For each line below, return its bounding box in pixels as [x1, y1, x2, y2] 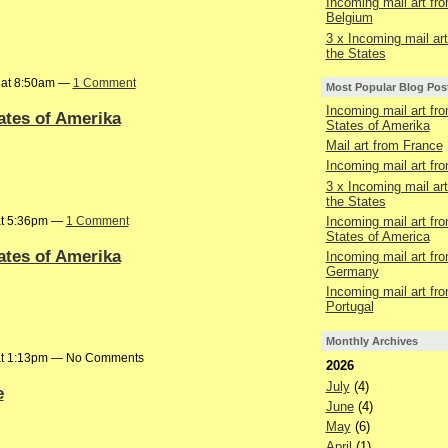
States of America [325, 228, 430, 244]
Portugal [325, 299, 374, 315]
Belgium [325, 10, 373, 26]
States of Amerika [325, 117, 430, 133]
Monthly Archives [325, 334, 418, 347]
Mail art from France [325, 138, 443, 154]
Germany [325, 264, 379, 280]
